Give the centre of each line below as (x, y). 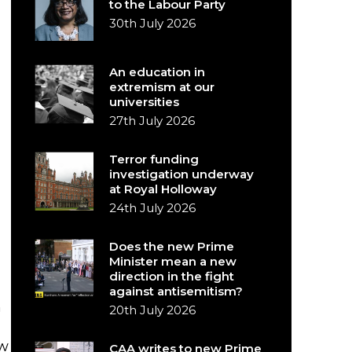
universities (145, 102)
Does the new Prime (172, 246)
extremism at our (162, 87)
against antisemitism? (176, 291)
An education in (158, 72)
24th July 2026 (153, 208)
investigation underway (182, 174)
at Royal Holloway (163, 189)
